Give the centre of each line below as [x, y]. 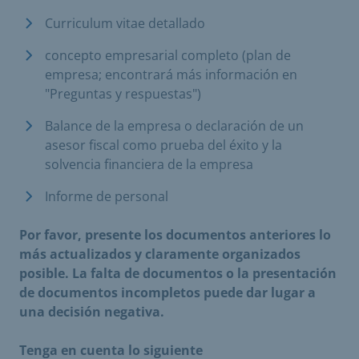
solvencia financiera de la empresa [149, 164]
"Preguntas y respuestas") [123, 94]
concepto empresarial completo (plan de [168, 55]
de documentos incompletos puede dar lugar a [167, 292]
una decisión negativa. [92, 312]
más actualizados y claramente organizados [160, 254]
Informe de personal [107, 196]
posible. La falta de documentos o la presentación [178, 273]
